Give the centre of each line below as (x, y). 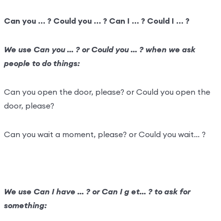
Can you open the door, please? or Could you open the (107, 92)
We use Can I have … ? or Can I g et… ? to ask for (97, 191)
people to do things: (42, 63)
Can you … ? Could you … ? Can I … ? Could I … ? (96, 21)
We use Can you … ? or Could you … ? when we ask (99, 49)
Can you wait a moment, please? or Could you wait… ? (105, 134)
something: (25, 205)
